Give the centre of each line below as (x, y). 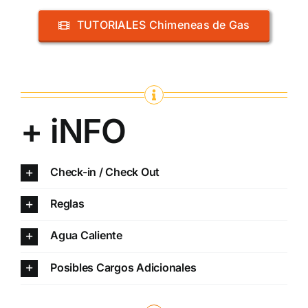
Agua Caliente (86, 235)
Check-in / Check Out (105, 172)
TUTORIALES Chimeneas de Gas (163, 25)
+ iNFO (73, 131)
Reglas (67, 204)
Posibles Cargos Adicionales (123, 267)
